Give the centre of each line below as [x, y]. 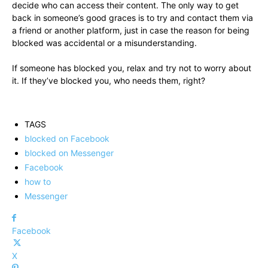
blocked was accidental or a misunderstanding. [104, 43]
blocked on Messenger [69, 153]
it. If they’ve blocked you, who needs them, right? [109, 81]
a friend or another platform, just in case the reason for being [131, 31]
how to [38, 182]
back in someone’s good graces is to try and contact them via [133, 18]
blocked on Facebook [67, 139]
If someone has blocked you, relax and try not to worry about [132, 68]
